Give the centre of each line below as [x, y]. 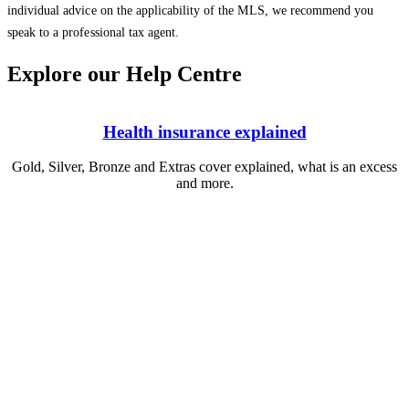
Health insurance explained [204, 131]
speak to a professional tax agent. [94, 32]
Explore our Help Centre [125, 73]
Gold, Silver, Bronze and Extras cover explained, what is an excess [204, 167]
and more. [204, 184]
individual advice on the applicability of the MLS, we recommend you [191, 10]
